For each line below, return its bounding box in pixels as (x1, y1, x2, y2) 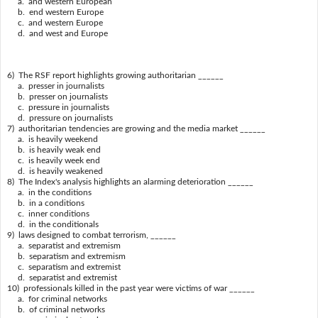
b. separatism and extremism (6, 252, 126, 261)
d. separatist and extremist (6, 273, 117, 283)
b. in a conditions (6, 199, 84, 208)
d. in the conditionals (6, 220, 99, 229)
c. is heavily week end (6, 156, 100, 165)
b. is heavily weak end (6, 146, 101, 155)
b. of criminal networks (6, 305, 105, 314)
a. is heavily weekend (6, 135, 98, 144)
